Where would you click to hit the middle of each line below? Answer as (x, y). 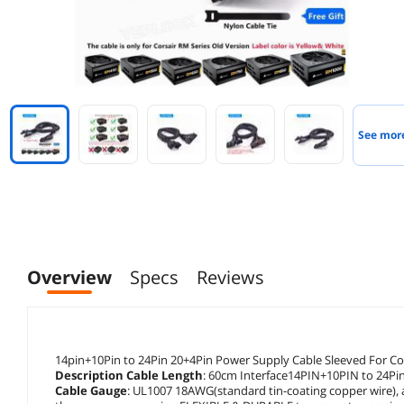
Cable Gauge (91, 390)
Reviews (230, 277)
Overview (69, 277)
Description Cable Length (129, 375)
